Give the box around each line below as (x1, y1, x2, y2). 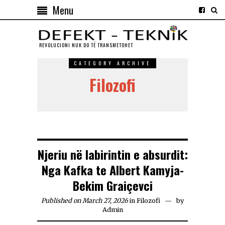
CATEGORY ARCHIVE (74, 59, 151, 67)
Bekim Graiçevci (72, 176, 153, 195)
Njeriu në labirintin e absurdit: (37, 145, 188, 164)
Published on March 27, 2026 (41, 197, 128, 205)
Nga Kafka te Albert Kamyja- (41, 161, 184, 179)
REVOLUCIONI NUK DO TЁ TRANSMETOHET (39, 41, 133, 49)
